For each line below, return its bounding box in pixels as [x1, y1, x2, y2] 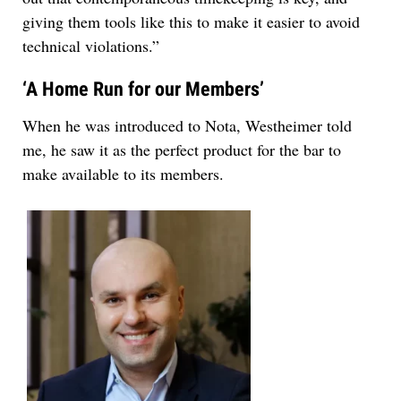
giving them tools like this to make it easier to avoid [22, 11, 360, 33]
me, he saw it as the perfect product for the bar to [22, 139, 341, 161]
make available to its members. [22, 163, 224, 185]
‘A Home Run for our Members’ [22, 78, 264, 101]
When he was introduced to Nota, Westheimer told [22, 115, 352, 137]
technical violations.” [22, 35, 159, 57]
